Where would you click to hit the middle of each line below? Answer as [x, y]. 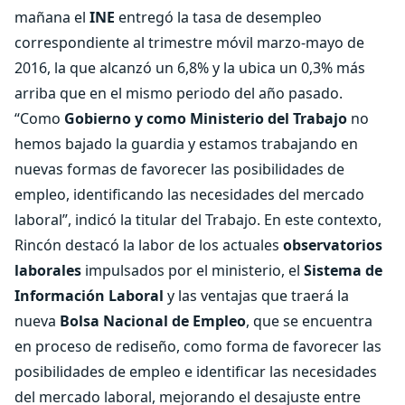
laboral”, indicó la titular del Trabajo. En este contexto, [198, 220]
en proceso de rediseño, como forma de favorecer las [198, 346]
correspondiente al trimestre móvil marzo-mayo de [189, 42]
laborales [48, 270]
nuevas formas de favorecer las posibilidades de [179, 169]
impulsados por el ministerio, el [193, 270]
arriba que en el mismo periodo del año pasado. [179, 93]
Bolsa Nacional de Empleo [153, 321]
